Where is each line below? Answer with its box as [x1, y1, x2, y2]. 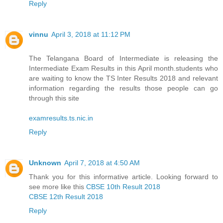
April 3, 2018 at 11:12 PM [51, 30, 130, 39]
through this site [29, 94, 79, 103]
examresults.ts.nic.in [29, 114, 93, 122]
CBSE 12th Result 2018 [29, 193, 103, 201]
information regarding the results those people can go [29, 84, 218, 93]
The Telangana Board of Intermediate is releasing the [29, 54, 218, 63]
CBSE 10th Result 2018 [86, 183, 160, 191]
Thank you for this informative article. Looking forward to [29, 173, 218, 181]
